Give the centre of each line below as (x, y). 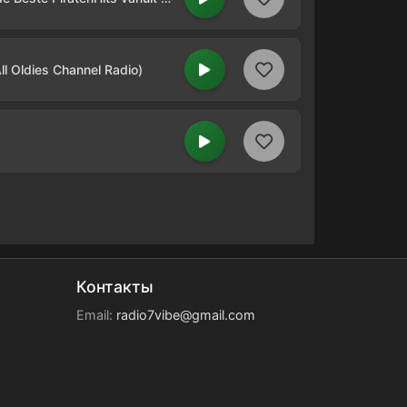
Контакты (115, 287)
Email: (97, 315)
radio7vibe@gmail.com (186, 315)
